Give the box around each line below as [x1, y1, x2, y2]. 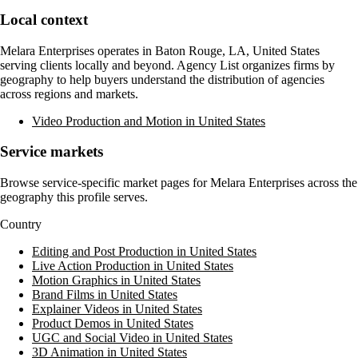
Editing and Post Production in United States [32, 245, 257, 259]
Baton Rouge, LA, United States [155, 43, 320, 58]
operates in [94, 43, 155, 58]
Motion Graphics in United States [32, 273, 201, 288]
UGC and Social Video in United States [32, 331, 233, 345]
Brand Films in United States [32, 288, 177, 302]
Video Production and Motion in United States [32, 113, 265, 128]
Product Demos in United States [32, 316, 193, 331]
